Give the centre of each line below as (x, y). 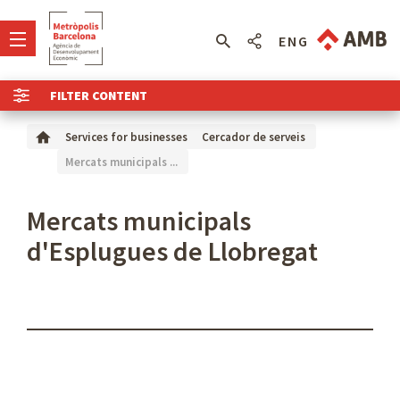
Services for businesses (126, 137)
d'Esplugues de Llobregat (172, 251)
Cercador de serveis (254, 137)
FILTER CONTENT (99, 96)
